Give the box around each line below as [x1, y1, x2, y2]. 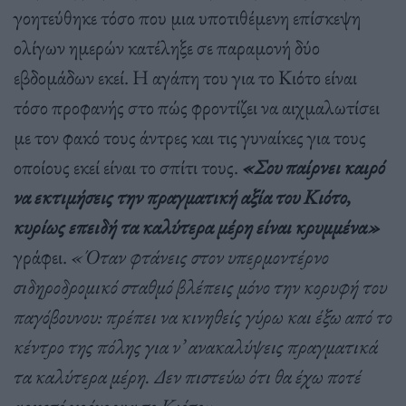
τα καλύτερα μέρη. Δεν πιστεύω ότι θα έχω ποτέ [14, 362, 362, 391]
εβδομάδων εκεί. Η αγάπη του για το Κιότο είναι [14, 63, 357, 92]
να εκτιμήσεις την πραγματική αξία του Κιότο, [14, 183, 352, 211]
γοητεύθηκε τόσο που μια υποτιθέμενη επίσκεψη [14, 4, 361, 32]
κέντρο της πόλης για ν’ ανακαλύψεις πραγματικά [14, 333, 378, 361]
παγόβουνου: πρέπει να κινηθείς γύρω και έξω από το [14, 303, 392, 331]
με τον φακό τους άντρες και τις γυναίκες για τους [14, 123, 366, 151]
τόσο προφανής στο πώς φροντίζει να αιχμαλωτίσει [14, 93, 380, 121]
